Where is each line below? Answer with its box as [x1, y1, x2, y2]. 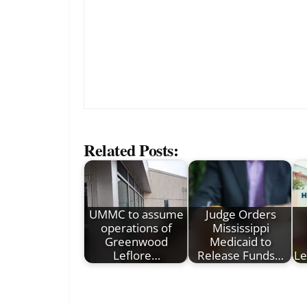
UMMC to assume [89, 206, 184, 223]
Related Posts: [84, 138, 179, 162]
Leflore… [112, 247, 160, 264]
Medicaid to [210, 234, 271, 250]
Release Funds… [197, 247, 284, 264]
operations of [101, 220, 172, 236]
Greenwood [105, 234, 168, 250]
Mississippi [212, 220, 269, 236]
